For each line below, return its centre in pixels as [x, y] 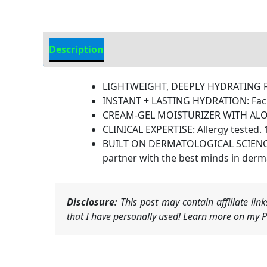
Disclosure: [92, 202]
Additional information [171, 49]
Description [76, 49]
